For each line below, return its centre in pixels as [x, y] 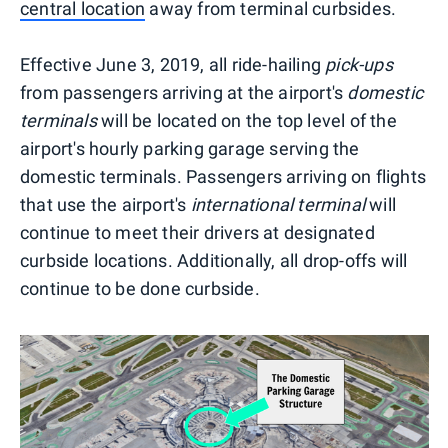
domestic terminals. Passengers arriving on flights [223, 176]
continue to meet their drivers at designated [197, 232]
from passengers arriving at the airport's [184, 92]
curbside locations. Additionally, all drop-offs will [214, 260]
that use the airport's [105, 204]
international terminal [278, 204]
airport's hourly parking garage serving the [190, 148]
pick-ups [359, 64]
